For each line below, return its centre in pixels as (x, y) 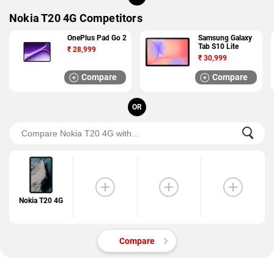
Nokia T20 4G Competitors (76, 18)
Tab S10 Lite (218, 46)
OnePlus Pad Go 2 (97, 38)
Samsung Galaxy (225, 38)
